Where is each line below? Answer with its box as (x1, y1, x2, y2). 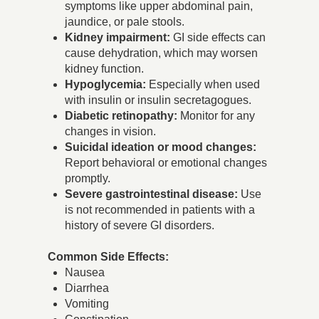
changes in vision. (65, 125, 157, 138)
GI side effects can (170, 31, 266, 44)
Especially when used (146, 78, 261, 91)
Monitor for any (177, 110, 256, 122)
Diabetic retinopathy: (65, 110, 178, 122)
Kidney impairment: (65, 31, 171, 44)
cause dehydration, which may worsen (65, 47, 258, 60)
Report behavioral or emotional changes (65, 157, 268, 169)
